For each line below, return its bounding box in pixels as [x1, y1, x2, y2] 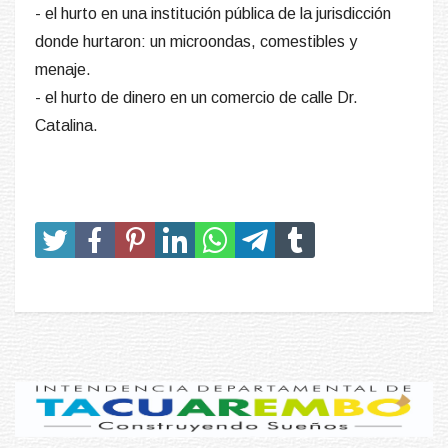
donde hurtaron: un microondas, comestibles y [35, 33, 357, 51]
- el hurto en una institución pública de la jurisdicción [35, 5, 391, 23]
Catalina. [35, 117, 98, 135]
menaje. [35, 61, 91, 79]
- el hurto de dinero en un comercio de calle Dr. [35, 89, 358, 107]
